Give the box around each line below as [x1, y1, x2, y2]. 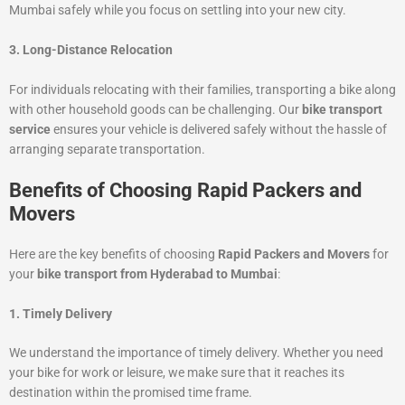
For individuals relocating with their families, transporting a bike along [9, 81, 396, 97]
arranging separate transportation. [9, 141, 205, 156]
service [9, 121, 51, 137]
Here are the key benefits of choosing [9, 246, 218, 261]
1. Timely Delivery [9, 306, 112, 321]
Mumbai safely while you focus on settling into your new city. [9, 3, 346, 17]
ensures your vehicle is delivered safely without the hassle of [51, 121, 387, 137]
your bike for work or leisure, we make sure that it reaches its [9, 365, 344, 381]
